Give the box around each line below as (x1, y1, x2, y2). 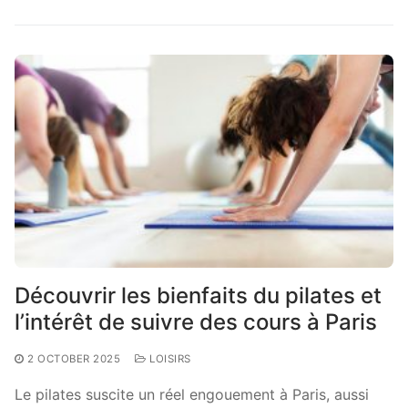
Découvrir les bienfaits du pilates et (15, 281, 382, 309)
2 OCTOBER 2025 (27, 352, 120, 365)
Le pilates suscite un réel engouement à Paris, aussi (15, 384, 369, 403)
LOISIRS (146, 352, 191, 365)
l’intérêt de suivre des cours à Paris (15, 308, 377, 335)
